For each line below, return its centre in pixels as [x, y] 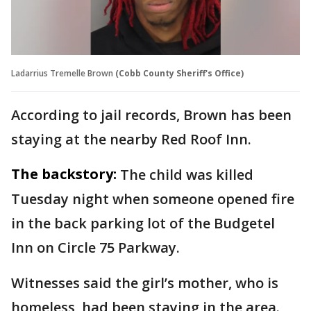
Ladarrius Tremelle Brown [62, 73]
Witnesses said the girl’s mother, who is [145, 283]
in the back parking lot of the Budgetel [143, 223]
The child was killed [187, 174]
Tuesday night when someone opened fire [153, 199]
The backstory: [64, 174]
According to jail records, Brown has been [151, 115]
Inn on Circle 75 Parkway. [97, 247]
